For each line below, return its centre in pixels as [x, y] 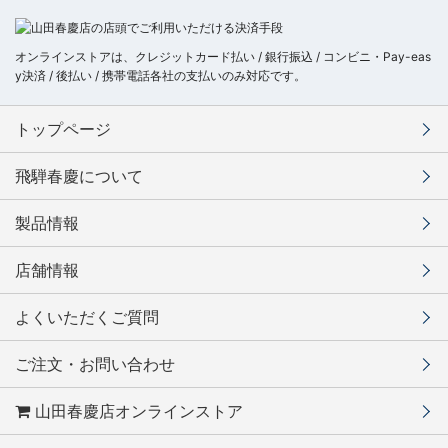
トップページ [63, 129]
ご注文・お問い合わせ [95, 364]
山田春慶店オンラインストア [136, 411]
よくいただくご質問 [87, 317]
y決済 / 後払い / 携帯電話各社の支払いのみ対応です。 [160, 76]
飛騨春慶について [79, 176]
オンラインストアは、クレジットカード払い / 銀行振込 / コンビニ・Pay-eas [223, 57]
